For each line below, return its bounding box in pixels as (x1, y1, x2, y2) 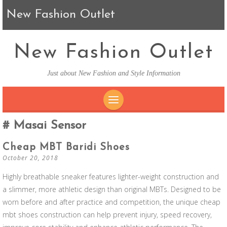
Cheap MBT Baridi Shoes (3, 142, 130, 153)
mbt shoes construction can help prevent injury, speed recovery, (3, 210, 212, 219)
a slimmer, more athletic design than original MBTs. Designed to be (3, 184, 221, 194)
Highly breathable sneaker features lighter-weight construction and (3, 172, 219, 181)
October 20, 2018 (3, 154, 58, 162)
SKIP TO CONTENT (113, 115, 190, 123)
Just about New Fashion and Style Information (47, 69, 180, 77)
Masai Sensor (10, 120, 86, 132)
